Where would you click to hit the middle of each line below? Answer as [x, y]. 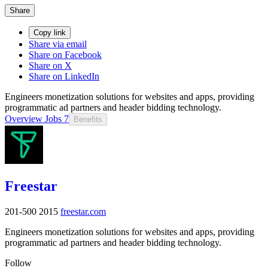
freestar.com [83, 211]
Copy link [50, 32]
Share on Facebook [65, 54]
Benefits [88, 119]
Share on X [50, 65]
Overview [24, 118]
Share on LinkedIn [64, 76]
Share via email [58, 44]
